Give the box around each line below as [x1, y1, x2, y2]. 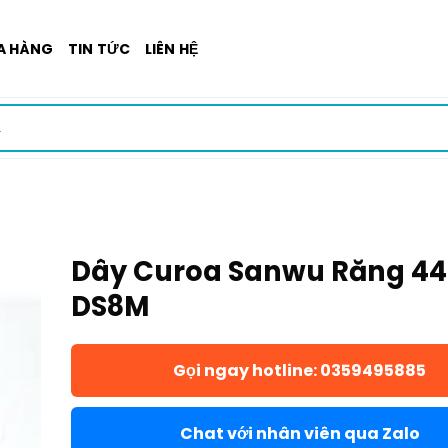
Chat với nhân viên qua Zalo [179, 422, 420, 445]
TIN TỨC [67, 38, 131, 59]
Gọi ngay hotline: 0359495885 [173, 359, 427, 382]
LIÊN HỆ [144, 38, 199, 59]
